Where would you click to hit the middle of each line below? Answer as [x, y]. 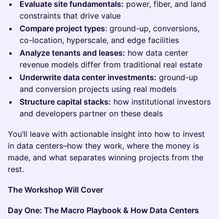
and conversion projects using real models [98, 89]
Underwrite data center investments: [88, 77]
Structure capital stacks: [65, 102]
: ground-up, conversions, [152, 28]
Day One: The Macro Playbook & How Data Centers [103, 210]
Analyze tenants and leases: [72, 53]
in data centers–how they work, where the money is [103, 146]
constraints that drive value [70, 16]
